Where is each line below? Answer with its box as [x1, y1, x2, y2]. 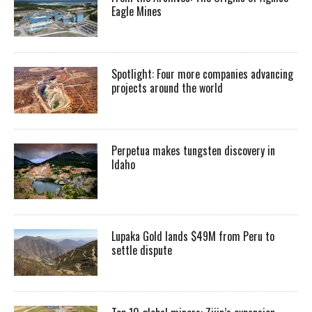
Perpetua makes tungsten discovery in [111, 142, 275, 159]
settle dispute [111, 241, 172, 258]
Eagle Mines [111, 3, 164, 20]
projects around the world [111, 79, 226, 97]
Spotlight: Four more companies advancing [111, 65, 293, 83]
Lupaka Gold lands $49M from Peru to [111, 227, 274, 244]
